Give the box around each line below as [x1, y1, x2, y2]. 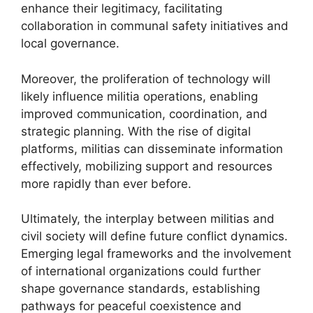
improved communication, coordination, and [21, 106, 268, 121]
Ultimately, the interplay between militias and [21, 212, 275, 226]
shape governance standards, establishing [21, 282, 260, 296]
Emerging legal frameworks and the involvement [21, 247, 291, 261]
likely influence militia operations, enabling [21, 89, 258, 103]
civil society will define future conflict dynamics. [21, 229, 288, 243]
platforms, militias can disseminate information [21, 141, 283, 156]
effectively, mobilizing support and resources [21, 159, 272, 173]
